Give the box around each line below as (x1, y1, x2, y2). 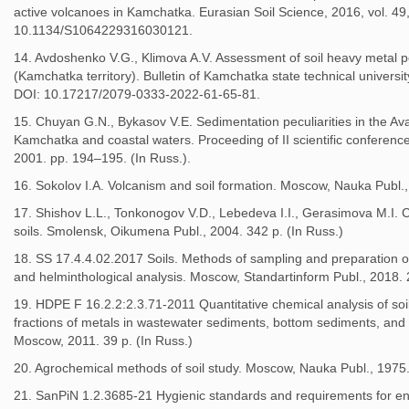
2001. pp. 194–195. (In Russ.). (14, 151, 191, 165)
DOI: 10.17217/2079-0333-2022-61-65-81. (14, 87, 260, 101)
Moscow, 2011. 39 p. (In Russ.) (14, 333, 193, 348)
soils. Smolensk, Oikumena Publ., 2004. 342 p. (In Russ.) (14, 224, 343, 238)
